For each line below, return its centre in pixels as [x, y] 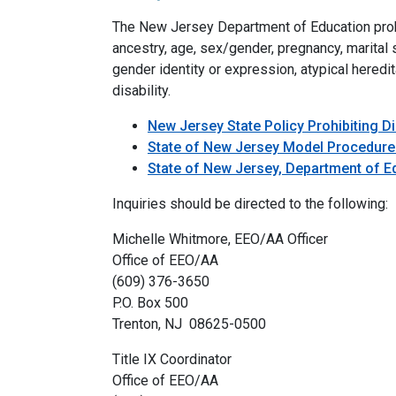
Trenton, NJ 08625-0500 [189, 324]
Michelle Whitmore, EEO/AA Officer [220, 239]
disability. [141, 91]
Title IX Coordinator [172, 359]
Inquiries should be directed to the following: [250, 204]
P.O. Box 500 [150, 303]
